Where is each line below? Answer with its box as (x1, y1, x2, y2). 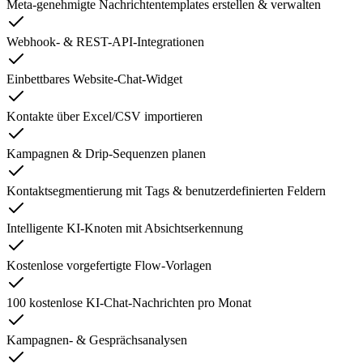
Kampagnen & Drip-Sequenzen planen (6, 146, 206, 160)
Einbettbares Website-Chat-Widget (6, 71, 182, 86)
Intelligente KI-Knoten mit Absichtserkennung (6, 220, 243, 235)
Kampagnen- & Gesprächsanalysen (6, 332, 187, 347)
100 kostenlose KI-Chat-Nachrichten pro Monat (6, 295, 251, 310)
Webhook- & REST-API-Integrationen (6, 34, 204, 49)
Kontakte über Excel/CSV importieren (6, 109, 203, 123)
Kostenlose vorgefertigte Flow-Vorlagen (6, 258, 211, 272)
